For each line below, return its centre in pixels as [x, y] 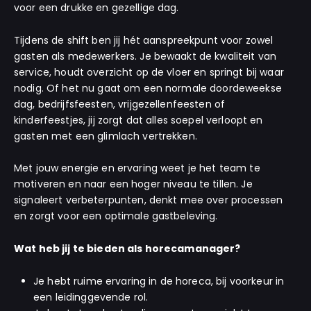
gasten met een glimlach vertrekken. [106, 136]
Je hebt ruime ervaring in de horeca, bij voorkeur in [159, 281]
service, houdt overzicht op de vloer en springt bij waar [149, 72]
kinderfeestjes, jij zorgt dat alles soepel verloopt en [138, 120]
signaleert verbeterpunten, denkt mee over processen [149, 200]
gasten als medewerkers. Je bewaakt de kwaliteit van [145, 56]
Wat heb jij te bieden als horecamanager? [127, 249]
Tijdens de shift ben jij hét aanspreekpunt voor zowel [144, 40]
